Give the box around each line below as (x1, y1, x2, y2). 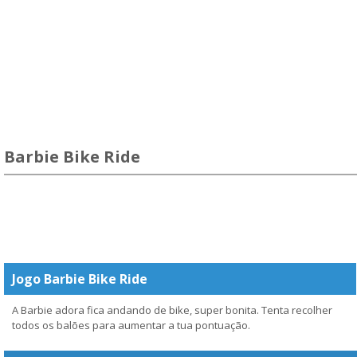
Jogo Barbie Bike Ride (12, 270, 147, 288)
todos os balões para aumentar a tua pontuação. (12, 318, 250, 332)
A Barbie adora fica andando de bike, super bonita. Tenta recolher (12, 303, 332, 317)
